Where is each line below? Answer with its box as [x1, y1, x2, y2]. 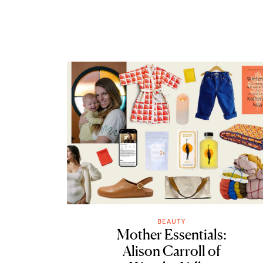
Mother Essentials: [116, 226, 227, 244]
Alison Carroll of [122, 242, 221, 260]
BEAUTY [157, 217, 186, 226]
